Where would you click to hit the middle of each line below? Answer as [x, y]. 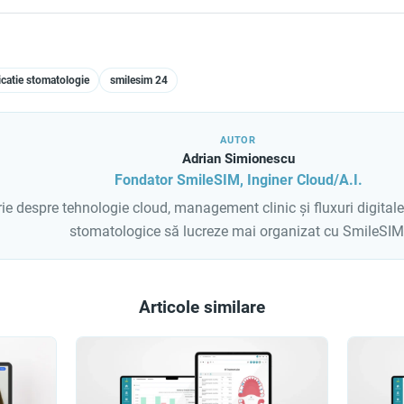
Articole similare [202, 308]
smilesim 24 [138, 81]
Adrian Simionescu [238, 159]
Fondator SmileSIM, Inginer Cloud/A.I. [238, 179]
